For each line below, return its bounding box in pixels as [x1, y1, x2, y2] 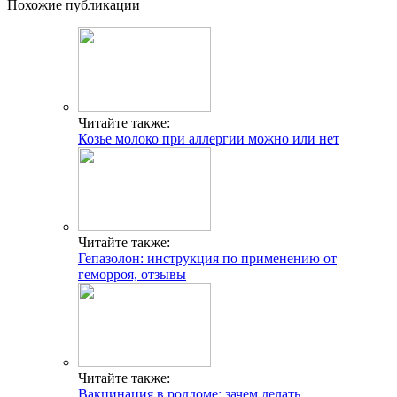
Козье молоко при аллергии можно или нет [78, 130, 339, 146]
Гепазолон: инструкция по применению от [78, 250, 337, 266]
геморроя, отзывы [78, 266, 186, 282]
